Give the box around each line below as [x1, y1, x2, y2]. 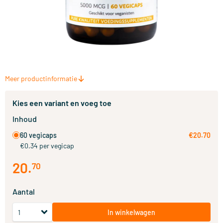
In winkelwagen [108, 208, 155, 217]
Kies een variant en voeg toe [12, 98, 111, 108]
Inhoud [12, 114, 37, 123]
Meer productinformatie [5, 74, 77, 83]
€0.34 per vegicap [20, 141, 74, 150]
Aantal [12, 187, 35, 196]
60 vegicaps [20, 131, 57, 139]
